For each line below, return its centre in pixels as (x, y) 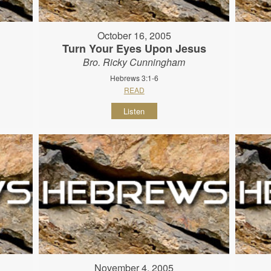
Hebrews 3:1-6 (134, 78)
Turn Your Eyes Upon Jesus (134, 49)
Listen (134, 111)
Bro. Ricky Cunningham (134, 62)
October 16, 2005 (134, 36)
